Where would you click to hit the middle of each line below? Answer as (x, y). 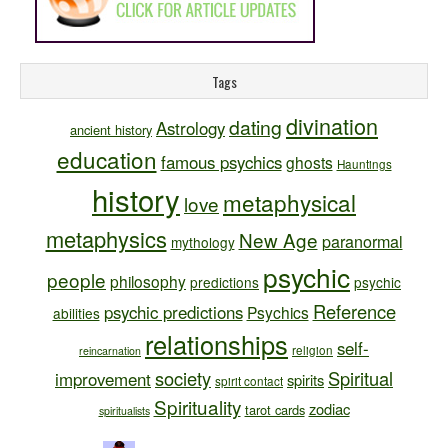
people (76, 279)
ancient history (111, 129)
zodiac (329, 408)
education (106, 159)
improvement (103, 379)
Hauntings (364, 163)
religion (312, 349)
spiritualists (124, 410)
